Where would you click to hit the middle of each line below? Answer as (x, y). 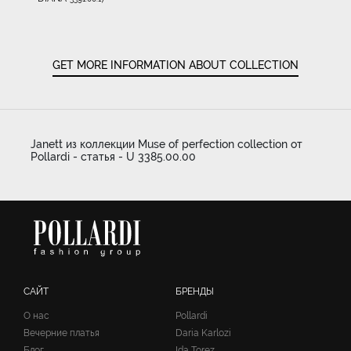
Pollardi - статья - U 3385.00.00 (113, 156)
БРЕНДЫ (195, 291)
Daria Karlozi (203, 333)
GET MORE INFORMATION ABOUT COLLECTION (175, 65)
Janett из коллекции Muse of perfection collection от (166, 144)
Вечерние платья (62, 333)
